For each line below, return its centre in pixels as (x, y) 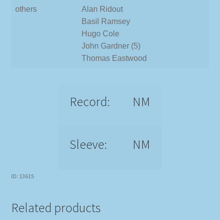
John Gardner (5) (111, 46)
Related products (56, 208)
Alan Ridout (102, 9)
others (26, 9)
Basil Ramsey (106, 21)
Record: (90, 101)
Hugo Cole (100, 33)
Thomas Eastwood (114, 58)
